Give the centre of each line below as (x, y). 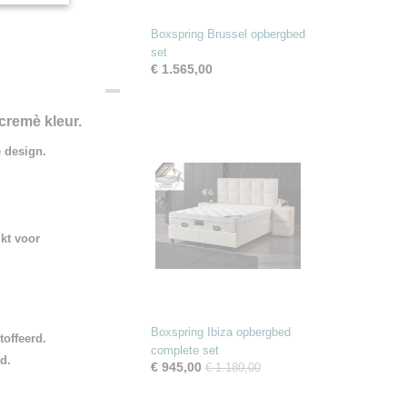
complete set (185, 350)
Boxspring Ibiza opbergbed (221, 332)
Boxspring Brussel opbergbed (228, 34)
